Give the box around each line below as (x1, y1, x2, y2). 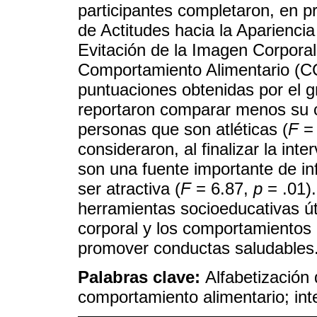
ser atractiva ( (78, 179, 180, 198)
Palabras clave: (78, 267, 205, 287)
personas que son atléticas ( (78, 120, 288, 139)
